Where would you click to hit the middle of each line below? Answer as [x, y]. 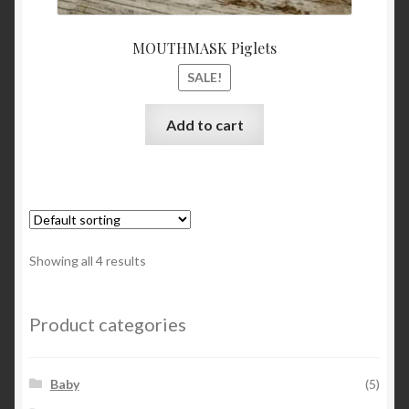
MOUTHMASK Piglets [204, 47]
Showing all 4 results [88, 260]
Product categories [108, 324]
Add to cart [204, 124]
